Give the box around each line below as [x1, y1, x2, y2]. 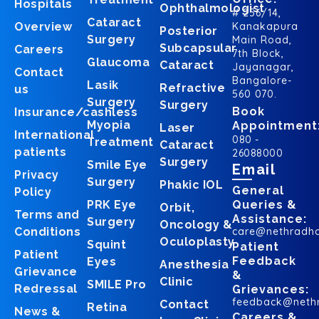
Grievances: [232, 283, 309, 297]
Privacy [14, 168, 59, 182]
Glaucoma [87, 56, 150, 70]
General [232, 184, 284, 198]
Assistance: [232, 212, 307, 226]
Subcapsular [159, 41, 237, 56]
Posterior [159, 24, 218, 38]
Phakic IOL [159, 178, 223, 192]
